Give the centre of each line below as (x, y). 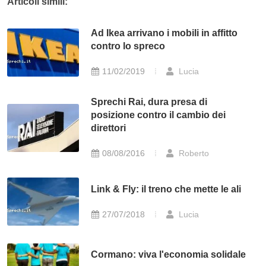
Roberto (193, 153)
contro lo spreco (128, 46)
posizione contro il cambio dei (159, 115)
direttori (109, 128)
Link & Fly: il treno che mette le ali (166, 189)
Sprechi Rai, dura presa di (149, 102)
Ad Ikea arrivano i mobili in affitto (164, 33)
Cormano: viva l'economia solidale (169, 255)
